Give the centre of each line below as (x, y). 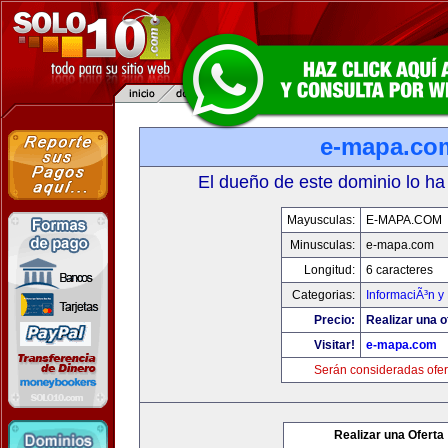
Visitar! (334, 345)
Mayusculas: (321, 220)
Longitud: (329, 270)
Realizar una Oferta (389, 435)
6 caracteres (399, 270)
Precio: (334, 320)
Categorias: (323, 295)
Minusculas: (322, 245)
